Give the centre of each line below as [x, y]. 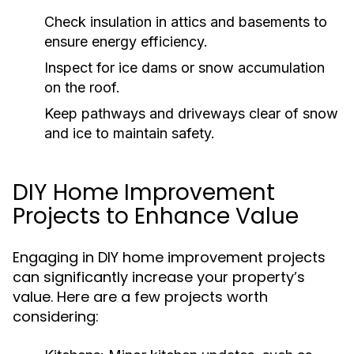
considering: [56, 316]
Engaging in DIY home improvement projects [169, 257]
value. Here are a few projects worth [140, 297]
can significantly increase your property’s [159, 277]
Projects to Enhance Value [156, 216]
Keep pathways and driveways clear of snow [191, 113]
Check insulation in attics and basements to [186, 22]
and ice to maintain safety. [130, 133]
